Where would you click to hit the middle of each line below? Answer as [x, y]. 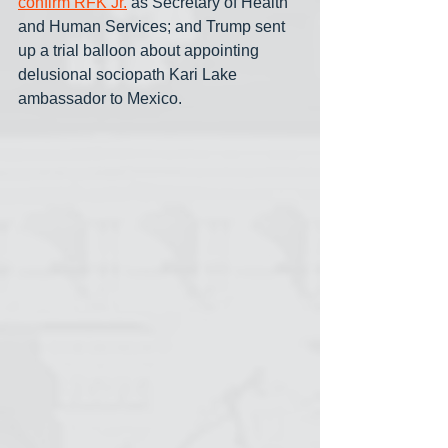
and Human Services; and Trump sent [153, 26]
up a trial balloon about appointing [140, 50]
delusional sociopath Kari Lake [129, 74]
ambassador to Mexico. [100, 98]
